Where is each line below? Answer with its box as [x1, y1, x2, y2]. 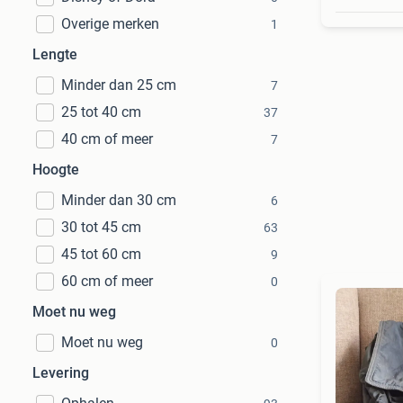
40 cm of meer [61, 130, 153, 148]
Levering [32, 364, 89, 381]
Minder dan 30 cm [61, 192, 176, 209]
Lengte [32, 46, 77, 63]
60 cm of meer [61, 273, 153, 290]
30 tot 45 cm [61, 219, 141, 236]
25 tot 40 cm [61, 103, 141, 121]
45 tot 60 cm [61, 246, 141, 263]
